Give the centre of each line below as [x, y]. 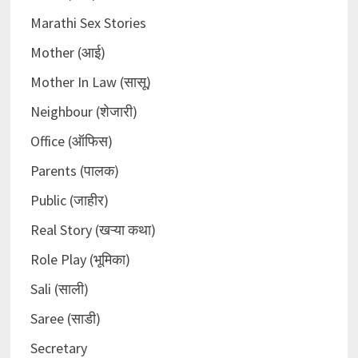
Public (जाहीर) [69, 201]
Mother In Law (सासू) [90, 82]
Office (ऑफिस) [71, 141]
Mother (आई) [68, 53]
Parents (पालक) [74, 171]
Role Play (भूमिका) [80, 260]
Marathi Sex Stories [88, 23]
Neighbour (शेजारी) [84, 112]
